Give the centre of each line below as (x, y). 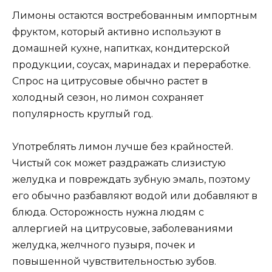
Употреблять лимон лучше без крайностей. (123, 146)
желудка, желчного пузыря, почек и (104, 245)
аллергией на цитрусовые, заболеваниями (123, 228)
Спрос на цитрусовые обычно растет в (110, 81)
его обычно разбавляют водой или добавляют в (135, 195)
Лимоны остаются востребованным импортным (135, 15)
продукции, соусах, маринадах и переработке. (131, 64)
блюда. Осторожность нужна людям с (108, 212)
